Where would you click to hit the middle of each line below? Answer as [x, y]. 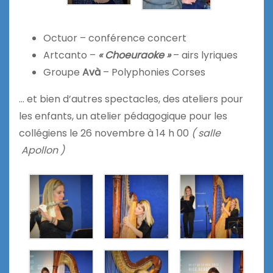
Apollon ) [42, 151]
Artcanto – [71, 55]
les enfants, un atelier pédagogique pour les [123, 116]
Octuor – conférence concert [115, 38]
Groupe [62, 73]
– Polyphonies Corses [153, 73]
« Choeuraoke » [134, 55]
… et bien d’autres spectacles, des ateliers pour [131, 99]
